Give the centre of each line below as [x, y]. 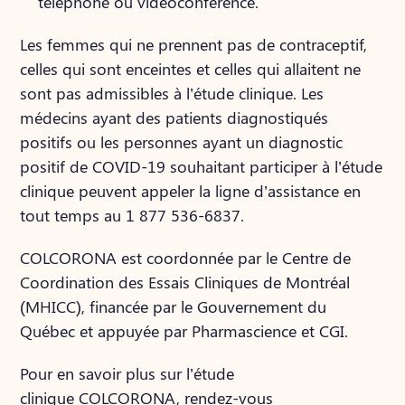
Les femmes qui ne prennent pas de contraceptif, [194, 44]
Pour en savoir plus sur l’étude [127, 373]
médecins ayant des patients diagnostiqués [174, 118]
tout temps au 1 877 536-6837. [132, 215]
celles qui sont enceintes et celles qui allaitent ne [191, 69]
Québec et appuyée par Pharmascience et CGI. [184, 331]
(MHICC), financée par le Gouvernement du [174, 306]
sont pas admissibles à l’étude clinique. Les [172, 93]
